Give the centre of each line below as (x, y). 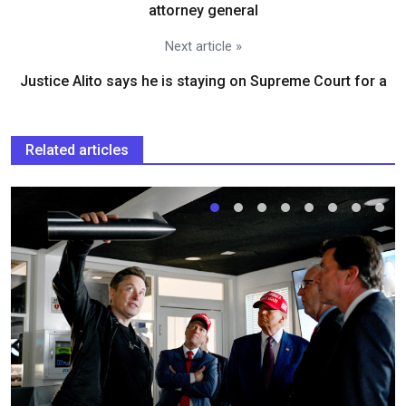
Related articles (77, 150)
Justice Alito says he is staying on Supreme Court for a (203, 81)
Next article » (203, 46)
